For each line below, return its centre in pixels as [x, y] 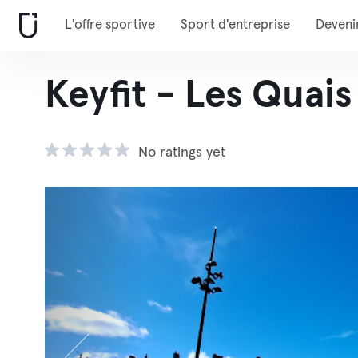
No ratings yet [182, 153]
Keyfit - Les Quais [198, 96]
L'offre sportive [110, 25]
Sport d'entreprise [235, 25]
